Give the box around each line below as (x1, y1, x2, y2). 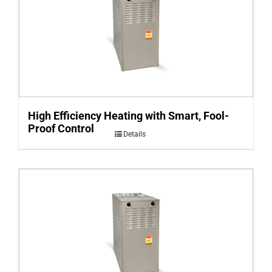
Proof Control (28, 121, 94, 135)
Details (123, 129, 146, 138)
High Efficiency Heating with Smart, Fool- (28, 109, 229, 122)
